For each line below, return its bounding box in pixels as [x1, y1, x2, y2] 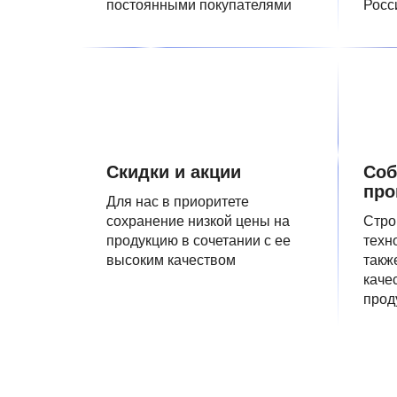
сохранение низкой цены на [106, 214, 290, 229]
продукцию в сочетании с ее [106, 233, 291, 248]
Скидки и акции [106, 162, 241, 182]
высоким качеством [106, 253, 236, 268]
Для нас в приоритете [106, 194, 249, 209]
